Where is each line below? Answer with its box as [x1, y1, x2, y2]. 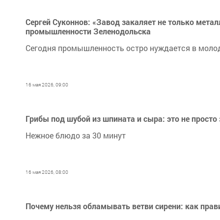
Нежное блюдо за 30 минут [26, 130, 126, 140]
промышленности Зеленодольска [26, 26, 151, 36]
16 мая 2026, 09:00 [26, 82, 68, 88]
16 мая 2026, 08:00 [26, 169, 68, 175]
